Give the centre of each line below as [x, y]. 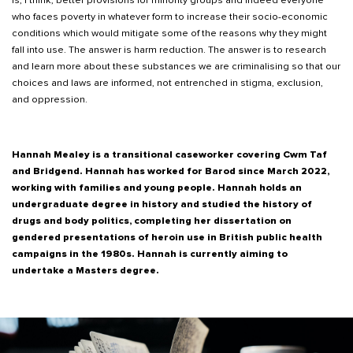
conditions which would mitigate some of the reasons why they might [169, 33]
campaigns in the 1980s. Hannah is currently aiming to [150, 254]
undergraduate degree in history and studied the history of [162, 204]
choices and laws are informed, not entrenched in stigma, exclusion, [167, 83]
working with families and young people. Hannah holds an [157, 188]
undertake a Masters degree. [85, 271]
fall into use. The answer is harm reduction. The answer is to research [169, 50]
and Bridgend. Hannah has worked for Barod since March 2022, [171, 171]
